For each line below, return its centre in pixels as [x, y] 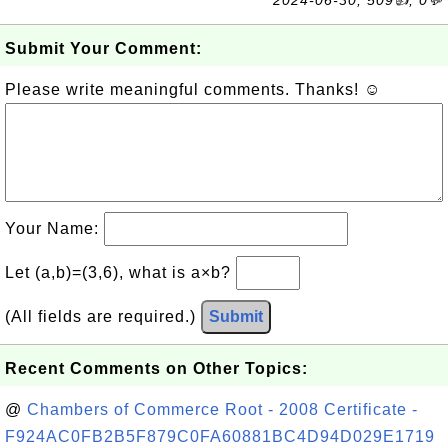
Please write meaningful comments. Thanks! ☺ [193, 89]
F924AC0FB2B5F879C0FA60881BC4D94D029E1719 [220, 436]
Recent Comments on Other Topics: [156, 368]
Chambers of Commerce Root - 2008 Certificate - [222, 409]
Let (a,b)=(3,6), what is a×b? [120, 272]
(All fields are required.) [103, 316]
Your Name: [54, 228]
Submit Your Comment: [103, 48]
